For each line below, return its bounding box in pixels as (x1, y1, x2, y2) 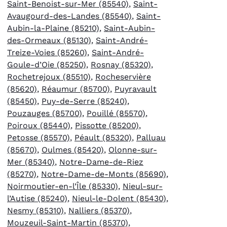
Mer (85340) (7, 157, 55, 167)
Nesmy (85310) (7, 205, 64, 215)
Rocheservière (95, 71, 151, 82)
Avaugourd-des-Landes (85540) (7, 11, 132, 21)
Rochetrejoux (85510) (7, 71, 91, 82)
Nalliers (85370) (68, 205, 130, 215)
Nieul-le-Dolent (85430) (72, 193, 166, 203)
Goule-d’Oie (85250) (7, 59, 86, 69)
